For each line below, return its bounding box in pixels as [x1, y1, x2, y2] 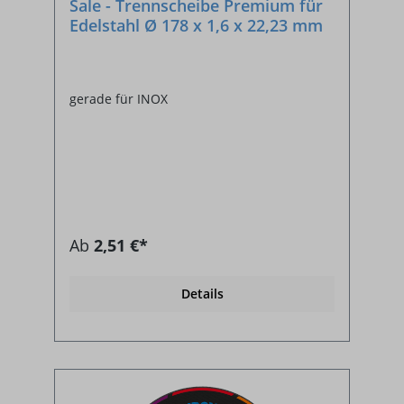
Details [180, 285, 224, 303]
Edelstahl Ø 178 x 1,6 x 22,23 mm [69, 14, 323, 37]
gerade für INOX [69, 90, 168, 108]
